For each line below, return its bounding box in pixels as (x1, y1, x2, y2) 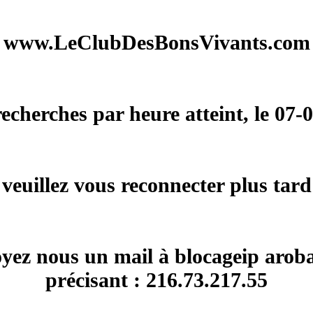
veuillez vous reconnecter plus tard (1, 173, 312, 196)
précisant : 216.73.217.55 (45, 268, 268, 291)
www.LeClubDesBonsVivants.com (3, 31, 310, 54)
